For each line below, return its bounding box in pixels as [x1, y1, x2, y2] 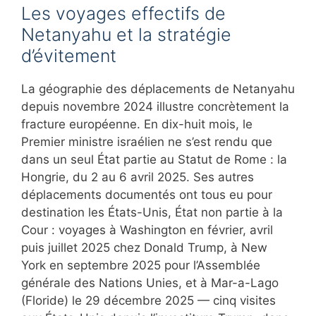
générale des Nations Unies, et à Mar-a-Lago [21, 276, 279, 291]
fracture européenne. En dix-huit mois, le [21, 117, 253, 132]
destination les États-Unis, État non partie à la [21, 205, 283, 220]
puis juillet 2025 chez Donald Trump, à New [21, 241, 267, 255]
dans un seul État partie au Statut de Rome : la [21, 152, 287, 167]
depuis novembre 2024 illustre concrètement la [21, 99, 289, 114]
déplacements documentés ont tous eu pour [21, 188, 272, 202]
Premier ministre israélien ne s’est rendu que [21, 135, 272, 150]
